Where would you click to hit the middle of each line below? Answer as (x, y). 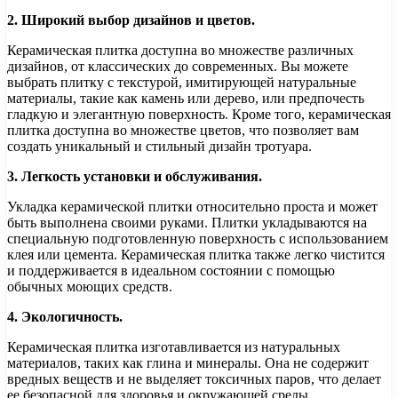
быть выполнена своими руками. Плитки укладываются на (187, 222)
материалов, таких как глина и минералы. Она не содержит (188, 362)
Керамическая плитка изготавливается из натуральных (174, 346)
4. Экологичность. (65, 316)
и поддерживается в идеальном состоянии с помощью (171, 270)
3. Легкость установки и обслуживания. (135, 176)
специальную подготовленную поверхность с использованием (198, 238)
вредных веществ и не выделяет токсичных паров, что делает (194, 378)
